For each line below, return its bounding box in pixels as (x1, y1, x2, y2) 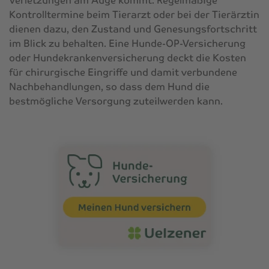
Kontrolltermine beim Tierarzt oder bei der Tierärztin (9, 8, 259, 21)
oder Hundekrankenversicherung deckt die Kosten (9, 51, 246, 64)
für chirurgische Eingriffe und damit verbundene (9, 65, 237, 79)
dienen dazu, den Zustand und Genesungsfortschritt (9, 22, 257, 35)
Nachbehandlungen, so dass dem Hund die (9, 80, 210, 93)
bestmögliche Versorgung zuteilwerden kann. (9, 94, 223, 107)
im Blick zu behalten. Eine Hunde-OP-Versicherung (9, 37, 246, 50)
